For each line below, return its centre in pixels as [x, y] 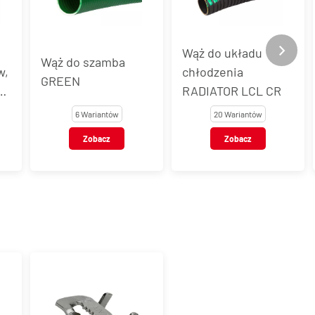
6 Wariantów [97, 114]
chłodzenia [213, 71]
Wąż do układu [222, 52]
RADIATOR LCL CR [232, 90]
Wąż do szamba [83, 62]
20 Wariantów [238, 114]
